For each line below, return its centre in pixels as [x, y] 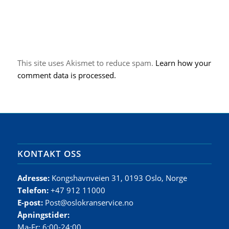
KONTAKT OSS [49, 154]
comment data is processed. [66, 75]
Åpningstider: [43, 215]
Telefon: [34, 190]
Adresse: [34, 178]
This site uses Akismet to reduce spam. [86, 63]
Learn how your [183, 63]
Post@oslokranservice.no [89, 203]
